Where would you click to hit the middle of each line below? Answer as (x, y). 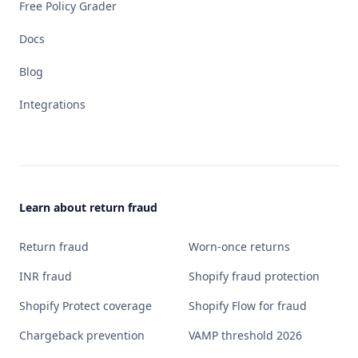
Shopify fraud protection (254, 276)
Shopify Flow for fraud (248, 306)
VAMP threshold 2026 (245, 335)
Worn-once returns (239, 247)
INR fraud (46, 276)
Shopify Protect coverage (86, 306)
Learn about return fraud (88, 207)
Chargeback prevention (82, 335)
